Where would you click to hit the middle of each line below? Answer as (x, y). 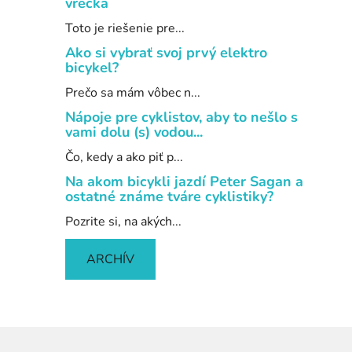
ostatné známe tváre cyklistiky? (169, 197)
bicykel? (92, 68)
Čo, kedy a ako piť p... (124, 158)
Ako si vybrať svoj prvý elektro (166, 53)
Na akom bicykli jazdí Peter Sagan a (184, 182)
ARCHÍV (110, 260)
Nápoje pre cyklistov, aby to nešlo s (181, 117)
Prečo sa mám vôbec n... (133, 93)
